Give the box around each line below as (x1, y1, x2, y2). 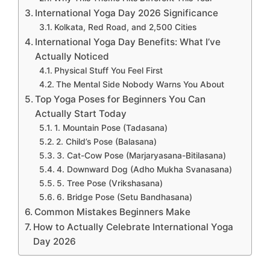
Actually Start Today (35, 107, 127, 119)
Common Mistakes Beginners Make (34, 206, 191, 218)
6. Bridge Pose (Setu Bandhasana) (56, 192, 192, 202)
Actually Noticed (35, 50, 110, 62)
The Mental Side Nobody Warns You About (55, 79, 224, 89)
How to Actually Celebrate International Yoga (33, 221, 234, 233)
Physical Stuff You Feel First (54, 65, 163, 75)
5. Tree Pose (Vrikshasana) (56, 178, 163, 188)
